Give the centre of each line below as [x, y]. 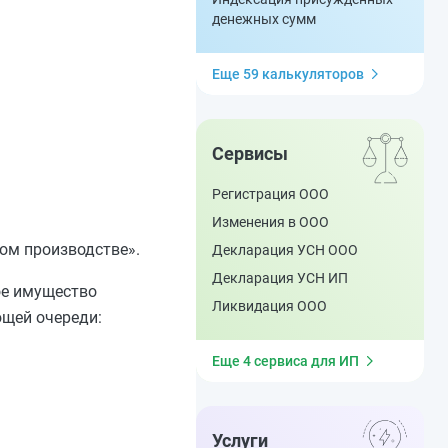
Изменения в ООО [270, 222]
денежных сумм [264, 19]
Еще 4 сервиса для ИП [285, 361]
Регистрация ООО [270, 194]
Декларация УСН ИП [280, 278]
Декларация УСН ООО [285, 250]
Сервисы [250, 153]
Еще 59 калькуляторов [288, 74]
